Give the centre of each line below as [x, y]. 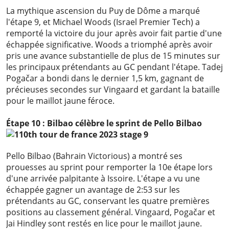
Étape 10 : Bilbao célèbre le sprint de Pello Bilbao [104, 123]
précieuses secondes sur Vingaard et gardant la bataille [113, 90]
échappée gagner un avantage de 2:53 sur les [93, 190]
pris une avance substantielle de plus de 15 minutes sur [113, 56]
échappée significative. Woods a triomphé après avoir [109, 45]
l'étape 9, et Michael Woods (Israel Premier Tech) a [103, 22]
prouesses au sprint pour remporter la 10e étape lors [109, 167]
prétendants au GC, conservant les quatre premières [108, 201]
